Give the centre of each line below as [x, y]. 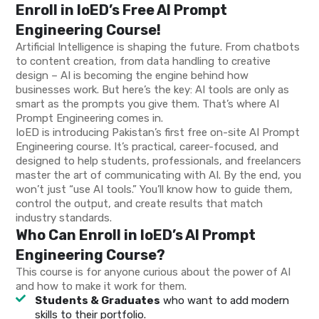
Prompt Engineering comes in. [90, 119]
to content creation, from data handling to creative [143, 62]
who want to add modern [224, 301]
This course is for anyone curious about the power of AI [153, 272]
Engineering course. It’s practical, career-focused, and [147, 147]
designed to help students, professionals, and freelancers [159, 161]
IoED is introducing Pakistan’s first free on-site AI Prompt [158, 133]
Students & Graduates [97, 301]
